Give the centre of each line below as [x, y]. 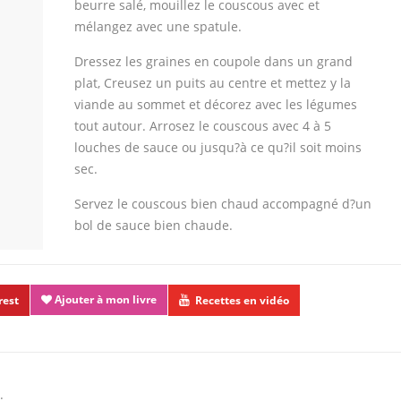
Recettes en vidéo [242, 300]
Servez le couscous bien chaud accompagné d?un [223, 204]
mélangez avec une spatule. [158, 26]
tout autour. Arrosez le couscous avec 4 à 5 [203, 126]
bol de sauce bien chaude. [154, 225]
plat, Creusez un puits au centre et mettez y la [213, 83]
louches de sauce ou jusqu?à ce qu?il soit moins [218, 147]
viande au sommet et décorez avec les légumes [216, 104]
